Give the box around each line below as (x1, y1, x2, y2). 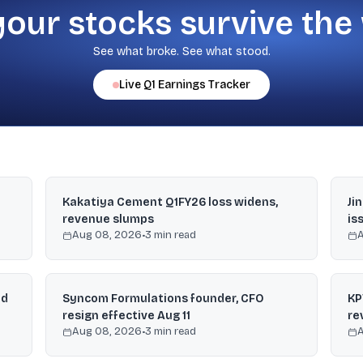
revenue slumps (62, 212, 154, 226)
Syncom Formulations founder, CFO (62, 292, 264, 305)
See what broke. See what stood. (92, 45, 271, 58)
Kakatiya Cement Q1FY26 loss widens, (62, 195, 278, 209)
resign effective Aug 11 (62, 309, 190, 322)
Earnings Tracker (156, 78, 250, 92)
